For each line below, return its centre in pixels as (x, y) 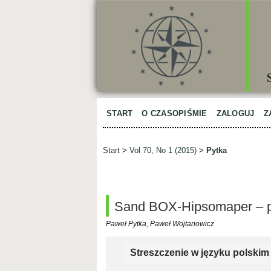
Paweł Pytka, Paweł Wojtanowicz (160, 224)
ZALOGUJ (235, 113)
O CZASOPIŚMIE (175, 113)
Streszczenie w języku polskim (200, 252)
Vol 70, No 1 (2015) (163, 151)
